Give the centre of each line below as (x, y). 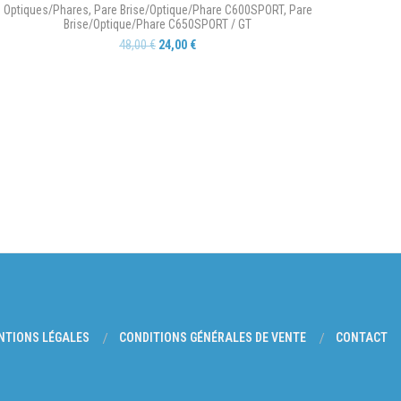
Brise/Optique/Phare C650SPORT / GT (158, 24)
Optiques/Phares (46, 10)
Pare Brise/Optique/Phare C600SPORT (188, 10)
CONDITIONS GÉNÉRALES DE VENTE (213, 337)
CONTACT (362, 337)
